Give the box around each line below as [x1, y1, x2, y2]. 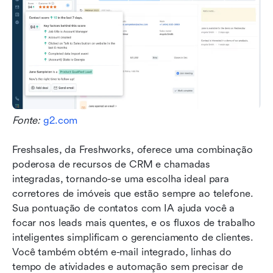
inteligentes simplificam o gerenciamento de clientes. [12, 232, 254, 244]
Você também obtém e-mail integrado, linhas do [12, 246, 232, 258]
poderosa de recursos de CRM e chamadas [12, 158, 211, 171]
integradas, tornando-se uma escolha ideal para [12, 173, 230, 185]
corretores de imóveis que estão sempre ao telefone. [12, 188, 253, 200]
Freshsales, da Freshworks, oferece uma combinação [12, 144, 253, 156]
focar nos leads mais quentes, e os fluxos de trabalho [12, 217, 256, 229]
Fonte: [12, 115, 44, 127]
